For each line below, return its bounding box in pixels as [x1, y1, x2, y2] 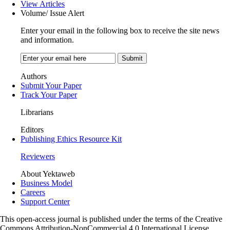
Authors [21, 71, 47, 81]
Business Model [21, 178, 72, 187]
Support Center [21, 197, 70, 206]
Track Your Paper [21, 90, 77, 99]
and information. [21, 35, 74, 44]
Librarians [21, 107, 53, 117]
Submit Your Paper [21, 81, 82, 90]
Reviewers [21, 151, 55, 161]
